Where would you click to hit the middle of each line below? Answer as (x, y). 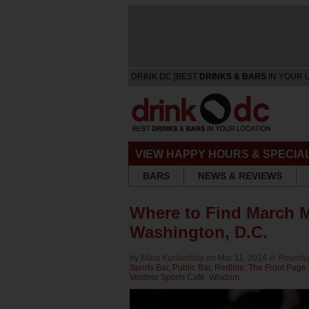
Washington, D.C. (199, 232)
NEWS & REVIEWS (240, 176)
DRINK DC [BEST (165, 77)
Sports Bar (149, 268)
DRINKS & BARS (233, 77)
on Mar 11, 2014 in (242, 258)
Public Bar (191, 268)
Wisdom (224, 278)
